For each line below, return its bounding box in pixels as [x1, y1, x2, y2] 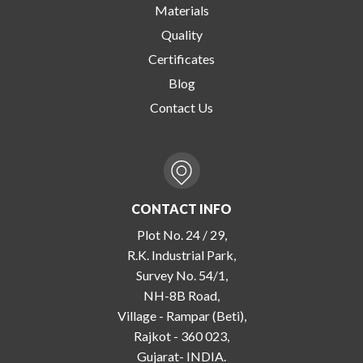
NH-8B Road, [143, 287, 220, 303]
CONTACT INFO [131, 200, 232, 216]
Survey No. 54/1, [135, 267, 228, 283]
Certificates [148, 50, 215, 66]
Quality [160, 26, 203, 42]
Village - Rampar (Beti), [117, 307, 246, 323]
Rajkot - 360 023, [134, 327, 229, 344]
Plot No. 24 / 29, [136, 226, 227, 242]
